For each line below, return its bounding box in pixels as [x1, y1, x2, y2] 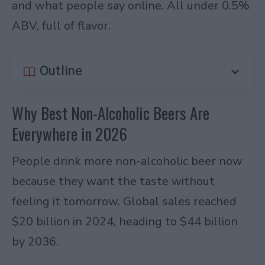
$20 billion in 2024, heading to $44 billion [12, 213, 238, 230]
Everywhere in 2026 [12, 121, 127, 146]
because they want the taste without [12, 173, 215, 189]
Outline [40, 65, 82, 78]
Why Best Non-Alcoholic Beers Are [12, 101, 209, 125]
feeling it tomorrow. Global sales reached [12, 193, 237, 209]
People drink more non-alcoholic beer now [12, 153, 243, 169]
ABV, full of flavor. [12, 17, 111, 34]
